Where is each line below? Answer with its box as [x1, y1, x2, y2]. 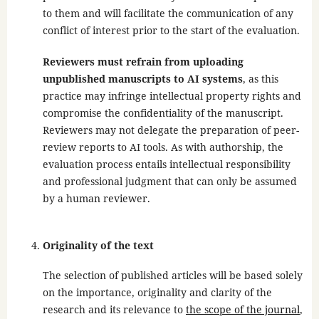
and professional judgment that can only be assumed [42, 174, 297, 189]
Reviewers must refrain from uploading [42, 55, 244, 69]
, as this [242, 72, 278, 86]
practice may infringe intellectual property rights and [42, 89, 301, 103]
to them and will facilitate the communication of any [42, 6, 293, 21]
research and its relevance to [42, 303, 186, 317]
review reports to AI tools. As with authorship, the [42, 140, 283, 155]
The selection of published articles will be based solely [42, 268, 303, 283]
